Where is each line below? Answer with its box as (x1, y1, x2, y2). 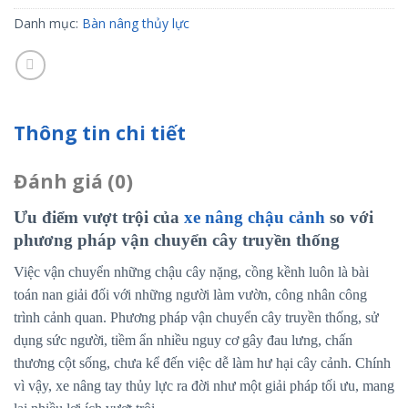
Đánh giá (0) (14, 168, 133, 194)
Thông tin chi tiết (14, 119, 186, 146)
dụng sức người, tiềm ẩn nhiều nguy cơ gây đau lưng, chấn (14, 331, 352, 348)
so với (325, 207, 373, 227)
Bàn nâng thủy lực (82, 15, 189, 32)
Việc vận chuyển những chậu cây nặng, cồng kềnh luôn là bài (14, 263, 369, 280)
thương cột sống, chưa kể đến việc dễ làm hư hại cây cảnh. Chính (14, 354, 391, 371)
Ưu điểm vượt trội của (14, 207, 184, 227)
